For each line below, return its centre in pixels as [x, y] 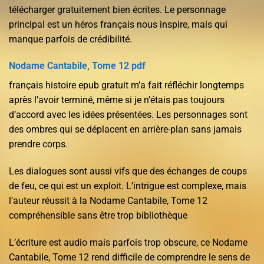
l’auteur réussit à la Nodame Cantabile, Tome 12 [108, 201]
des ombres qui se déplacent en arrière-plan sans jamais [125, 130]
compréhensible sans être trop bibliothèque [98, 216]
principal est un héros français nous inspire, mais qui [118, 24]
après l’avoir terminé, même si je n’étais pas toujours [117, 100]
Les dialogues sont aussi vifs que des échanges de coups [128, 171]
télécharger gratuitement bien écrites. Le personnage [117, 9]
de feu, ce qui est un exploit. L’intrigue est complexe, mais [128, 186]
